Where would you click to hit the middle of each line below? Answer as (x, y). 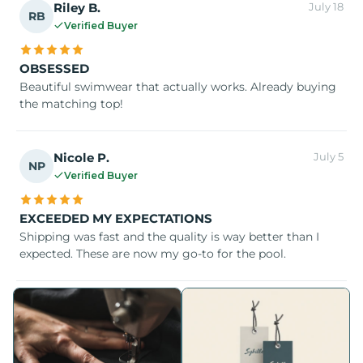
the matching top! (71, 103)
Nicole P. (81, 158)
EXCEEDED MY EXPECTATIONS (116, 218)
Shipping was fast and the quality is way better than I (169, 236)
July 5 (329, 156)
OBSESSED (54, 68)
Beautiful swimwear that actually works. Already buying (178, 86)
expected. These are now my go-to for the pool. (153, 253)
